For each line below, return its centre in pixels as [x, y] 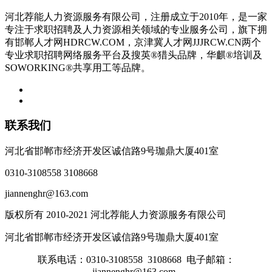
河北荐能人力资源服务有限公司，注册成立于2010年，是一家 [136, 17]
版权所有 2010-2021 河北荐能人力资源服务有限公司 [116, 214]
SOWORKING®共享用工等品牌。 [78, 68]
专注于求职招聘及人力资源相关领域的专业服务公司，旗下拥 [136, 30]
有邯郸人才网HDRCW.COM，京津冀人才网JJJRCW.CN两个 [133, 42]
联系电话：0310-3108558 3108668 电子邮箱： [136, 259]
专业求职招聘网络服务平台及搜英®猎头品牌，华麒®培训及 [134, 55]
